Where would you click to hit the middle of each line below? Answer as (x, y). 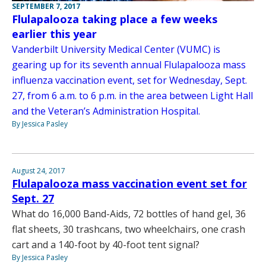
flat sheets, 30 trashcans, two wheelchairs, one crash (129, 229)
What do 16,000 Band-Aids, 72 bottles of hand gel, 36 (129, 213)
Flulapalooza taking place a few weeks (115, 19)
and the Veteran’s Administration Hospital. (106, 111)
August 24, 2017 (39, 170)
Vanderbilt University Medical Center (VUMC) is (116, 49)
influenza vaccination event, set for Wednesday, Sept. (129, 80)
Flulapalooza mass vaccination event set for (129, 183)
